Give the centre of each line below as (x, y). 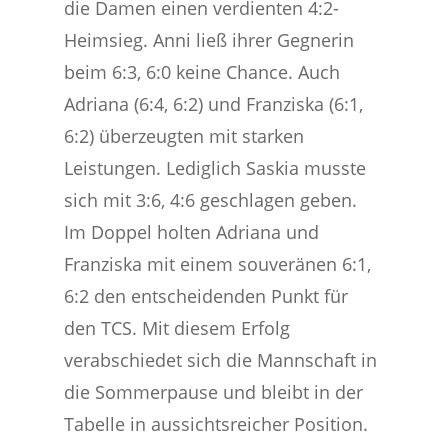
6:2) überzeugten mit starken (184, 136)
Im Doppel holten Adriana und (192, 232)
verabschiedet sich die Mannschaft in (221, 360)
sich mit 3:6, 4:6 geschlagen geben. (211, 200)
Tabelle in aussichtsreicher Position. (216, 424)
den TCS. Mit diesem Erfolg (177, 328)
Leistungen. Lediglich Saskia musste (215, 168)
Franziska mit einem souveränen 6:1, (218, 264)
